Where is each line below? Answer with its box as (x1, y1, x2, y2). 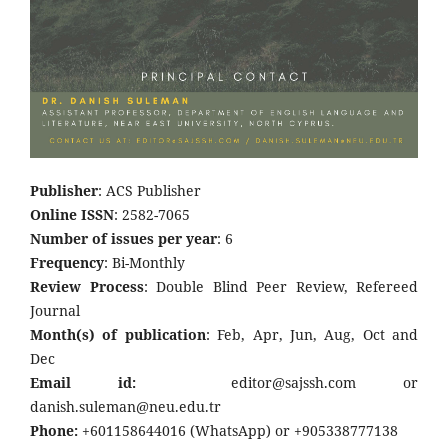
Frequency (30, 252, 104, 272)
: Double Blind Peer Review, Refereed (143, 276, 418, 296)
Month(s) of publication (30, 324, 206, 344)
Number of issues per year (30, 228, 217, 248)
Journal (30, 300, 80, 320)
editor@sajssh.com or (136, 372, 418, 392)
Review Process (30, 276, 144, 296)
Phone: (30, 420, 82, 440)
